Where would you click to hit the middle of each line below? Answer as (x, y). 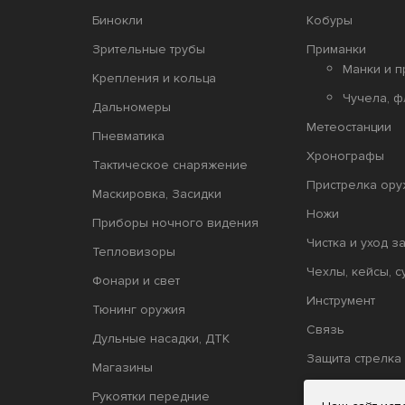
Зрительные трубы (149, 49)
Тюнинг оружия (139, 310)
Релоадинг (339, 387)
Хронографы (345, 156)
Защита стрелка (353, 358)
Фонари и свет (136, 281)
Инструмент (340, 301)
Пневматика (128, 136)
